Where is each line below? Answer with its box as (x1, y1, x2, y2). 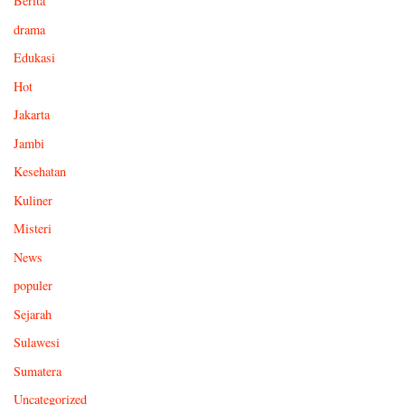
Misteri (14, 220, 52, 238)
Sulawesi (14, 334, 60, 352)
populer (14, 277, 52, 295)
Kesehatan (14, 163, 66, 181)
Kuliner (14, 191, 52, 209)
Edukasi (14, 49, 55, 67)
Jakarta (14, 106, 50, 124)
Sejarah (14, 305, 52, 323)
